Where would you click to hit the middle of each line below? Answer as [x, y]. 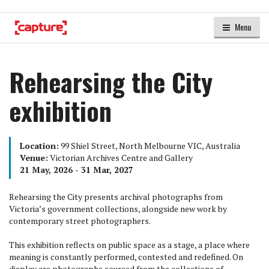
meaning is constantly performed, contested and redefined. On [126, 257]
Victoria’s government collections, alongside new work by [118, 209]
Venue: [34, 158]
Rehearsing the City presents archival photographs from [116, 197]
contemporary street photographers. [80, 221]
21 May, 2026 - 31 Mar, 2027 [77, 170]
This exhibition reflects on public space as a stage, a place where [129, 245]
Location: [39, 146]
